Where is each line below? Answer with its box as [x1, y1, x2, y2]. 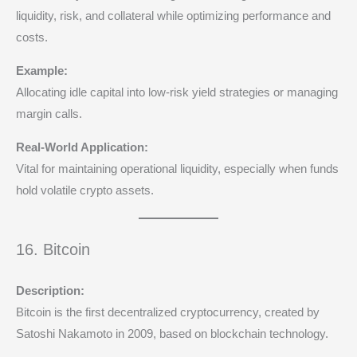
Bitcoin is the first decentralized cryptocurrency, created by [16, 305, 320, 319]
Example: [16, 64, 68, 77]
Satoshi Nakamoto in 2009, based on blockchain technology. [16, 327, 328, 340]
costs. [16, 31, 48, 45]
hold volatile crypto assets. [16, 183, 154, 197]
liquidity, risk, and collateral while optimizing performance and [16, 10, 331, 23]
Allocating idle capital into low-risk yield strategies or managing [16, 85, 338, 99]
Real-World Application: [16, 140, 148, 154]
